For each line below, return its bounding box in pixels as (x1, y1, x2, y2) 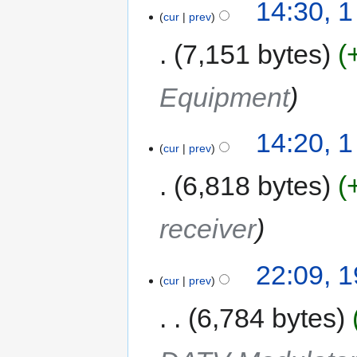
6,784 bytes (197, 302, 337, 333)
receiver (159, 214, 257, 245)
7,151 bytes (182, 38, 323, 69)
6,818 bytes (182, 171, 323, 202)
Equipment (159, 81, 290, 112)
